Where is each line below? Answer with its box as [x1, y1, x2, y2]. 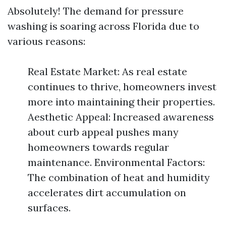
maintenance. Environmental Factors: [28, 156, 205, 168]
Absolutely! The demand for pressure [8, 5, 184, 17]
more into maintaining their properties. [28, 95, 215, 108]
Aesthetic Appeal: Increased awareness [28, 110, 214, 123]
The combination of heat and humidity [28, 171, 210, 184]
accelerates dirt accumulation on [28, 186, 186, 199]
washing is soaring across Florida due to [8, 20, 199, 32]
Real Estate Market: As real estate [28, 65, 187, 78]
